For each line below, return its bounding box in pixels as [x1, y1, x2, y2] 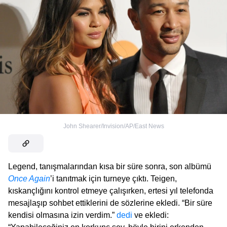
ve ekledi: [132, 210, 169, 219]
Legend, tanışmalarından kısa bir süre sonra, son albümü [8, 162, 211, 171]
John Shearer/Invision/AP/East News [63, 122, 164, 130]
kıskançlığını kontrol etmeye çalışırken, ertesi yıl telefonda [8, 186, 213, 195]
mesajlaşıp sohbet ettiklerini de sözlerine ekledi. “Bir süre [8, 198, 212, 207]
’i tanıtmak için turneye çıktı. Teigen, [50, 174, 177, 183]
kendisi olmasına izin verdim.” [8, 210, 117, 219]
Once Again [8, 174, 50, 183]
